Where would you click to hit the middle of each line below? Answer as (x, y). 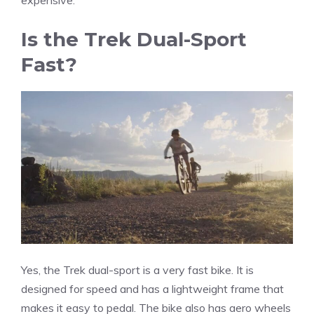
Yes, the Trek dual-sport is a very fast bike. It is (137, 270)
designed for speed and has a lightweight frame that (152, 289)
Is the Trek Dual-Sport (134, 39)
